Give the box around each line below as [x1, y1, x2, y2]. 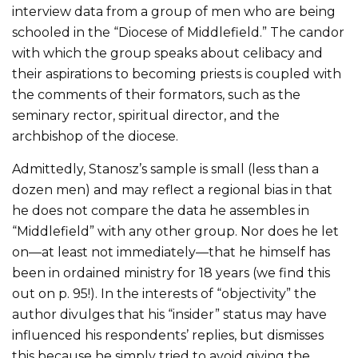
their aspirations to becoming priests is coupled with [12, 66, 341, 82]
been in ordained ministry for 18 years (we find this [12, 265, 330, 280]
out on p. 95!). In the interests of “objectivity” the [12, 285, 316, 301]
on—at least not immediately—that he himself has [12, 244, 330, 260]
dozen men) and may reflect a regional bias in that [12, 181, 332, 197]
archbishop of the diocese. [12, 128, 178, 144]
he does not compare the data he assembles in [12, 202, 309, 218]
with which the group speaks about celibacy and [12, 45, 323, 61]
